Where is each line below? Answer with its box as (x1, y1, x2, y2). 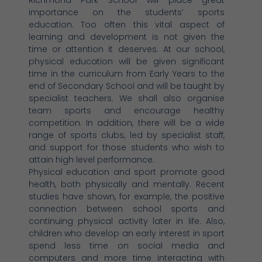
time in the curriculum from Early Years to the (28, 67, 225, 80)
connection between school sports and (28, 202, 225, 215)
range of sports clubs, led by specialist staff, (28, 129, 225, 141)
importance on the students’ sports (28, 6, 225, 18)
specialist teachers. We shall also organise (28, 92, 225, 104)
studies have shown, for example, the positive (28, 190, 225, 202)
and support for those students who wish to (28, 141, 225, 153)
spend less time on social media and (28, 239, 225, 251)
